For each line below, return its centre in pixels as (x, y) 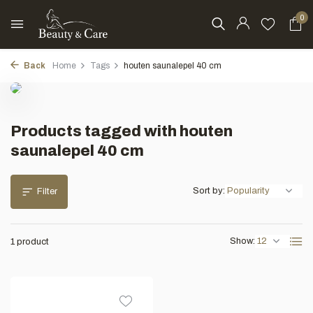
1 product (30, 242)
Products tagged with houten (122, 131)
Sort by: (209, 191)
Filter (47, 191)
